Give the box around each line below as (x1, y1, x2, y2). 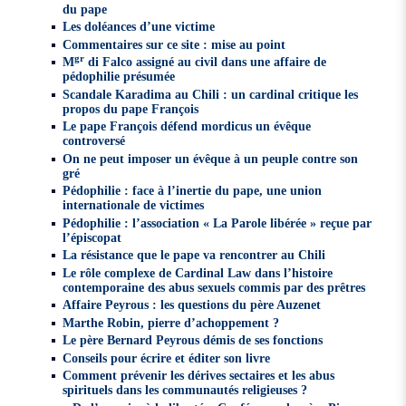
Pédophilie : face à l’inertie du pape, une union (63, 183, 323, 198)
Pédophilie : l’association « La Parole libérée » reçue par (63, 215, 372, 230)
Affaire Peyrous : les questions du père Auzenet (63, 297, 322, 313)
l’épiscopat (63, 229, 122, 245)
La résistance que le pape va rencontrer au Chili (63, 247, 326, 263)
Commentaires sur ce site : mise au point (63, 36, 286, 52)
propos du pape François (63, 101, 199, 116)
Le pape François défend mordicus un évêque (63, 119, 312, 134)
